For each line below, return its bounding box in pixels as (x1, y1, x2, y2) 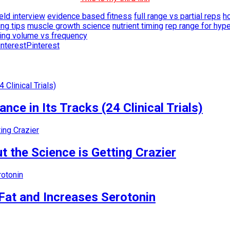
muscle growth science (27, 21, 110, 31)
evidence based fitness (47, 11, 132, 21)
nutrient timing (112, 21, 163, 31)
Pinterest (26, 40, 60, 50)
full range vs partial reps (134, 11, 221, 21)
